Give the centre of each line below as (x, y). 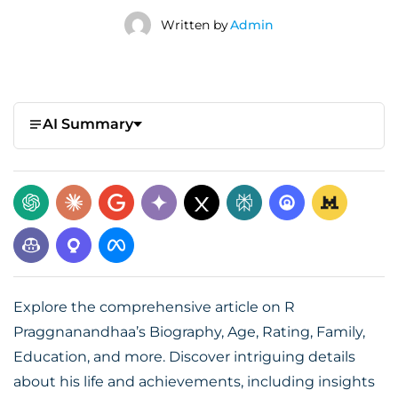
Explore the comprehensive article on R (154, 307)
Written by (195, 24)
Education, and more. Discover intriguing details (184, 357)
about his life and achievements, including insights (194, 382)
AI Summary (88, 124)
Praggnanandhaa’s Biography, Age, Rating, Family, (189, 332)
